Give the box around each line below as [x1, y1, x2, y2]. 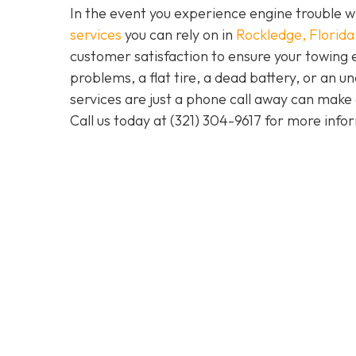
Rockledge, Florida [236, 25, 354, 44]
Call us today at [70, 110, 170, 130]
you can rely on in [122, 25, 236, 44]
